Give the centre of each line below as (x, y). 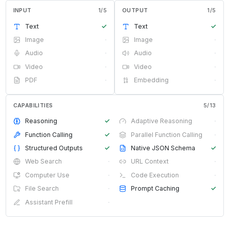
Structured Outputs (54, 148)
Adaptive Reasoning (161, 121)
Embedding (152, 80)
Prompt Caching (155, 189)
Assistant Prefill (49, 202)
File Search (42, 189)
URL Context (150, 162)
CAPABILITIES (33, 105)
